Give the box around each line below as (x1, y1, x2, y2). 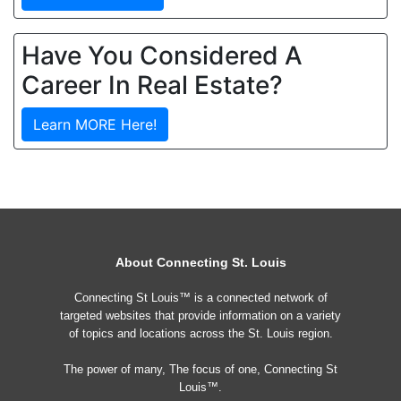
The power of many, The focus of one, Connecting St (64, 363, 337, 376)
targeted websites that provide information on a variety (60, 309, 341, 322)
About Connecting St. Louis (115, 255, 286, 269)
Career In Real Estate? (21, 70, 283, 100)
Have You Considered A (21, 40, 303, 71)
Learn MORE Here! (33, 115, 157, 133)
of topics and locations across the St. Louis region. (68, 327, 333, 340)
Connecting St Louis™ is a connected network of (73, 291, 328, 304)
